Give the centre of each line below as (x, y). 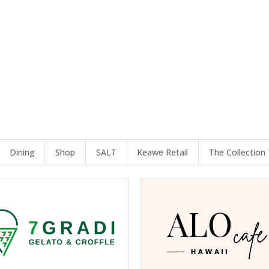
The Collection (237, 152)
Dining (22, 152)
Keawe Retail (163, 152)
